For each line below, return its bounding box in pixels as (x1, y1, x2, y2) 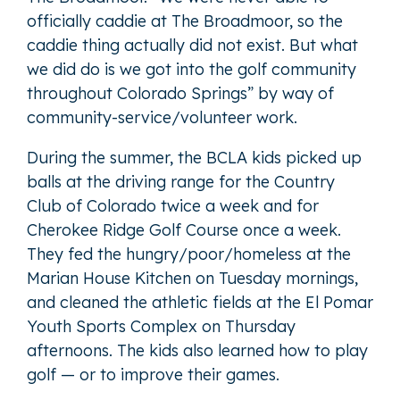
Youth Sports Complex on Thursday (27, 315, 296, 337)
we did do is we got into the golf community (27, 58, 356, 79)
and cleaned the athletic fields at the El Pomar (27, 291, 373, 312)
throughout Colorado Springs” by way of (27, 82, 334, 104)
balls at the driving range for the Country (27, 171, 335, 192)
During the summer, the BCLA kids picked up (27, 146, 362, 168)
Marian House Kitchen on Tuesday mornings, (27, 267, 358, 288)
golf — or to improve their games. (27, 363, 279, 385)
